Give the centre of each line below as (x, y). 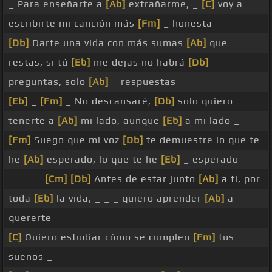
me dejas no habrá (139, 63)
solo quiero (204, 101)
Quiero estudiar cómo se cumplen (107, 237)
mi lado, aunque (120, 121)
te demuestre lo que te (202, 140)
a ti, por (240, 179)
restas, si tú (40, 63)
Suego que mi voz (77, 140)
